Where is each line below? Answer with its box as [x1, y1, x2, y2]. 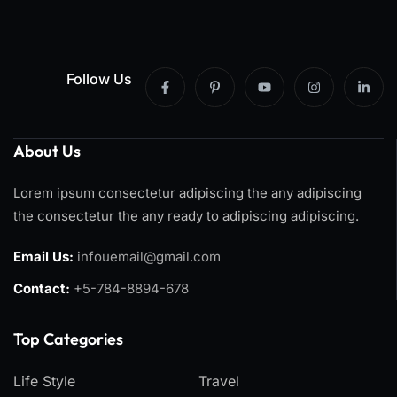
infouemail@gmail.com [77, 248, 221, 265]
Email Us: [13, 248, 74, 265]
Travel [198, 372, 239, 390]
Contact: [13, 280, 70, 297]
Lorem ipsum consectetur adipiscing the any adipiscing [13, 184, 362, 201]
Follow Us [66, 69, 132, 88]
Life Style [13, 372, 75, 390]
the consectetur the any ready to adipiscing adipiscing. [13, 207, 359, 224]
